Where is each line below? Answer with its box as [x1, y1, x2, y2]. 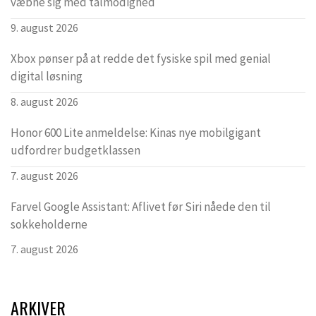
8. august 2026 [11, 95, 78, 109]
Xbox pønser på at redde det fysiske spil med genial [11, 51, 271, 67]
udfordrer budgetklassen [11, 142, 140, 159]
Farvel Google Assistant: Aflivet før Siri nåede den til [11, 199, 271, 215]
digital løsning [11, 68, 83, 85]
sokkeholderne [11, 217, 87, 233]
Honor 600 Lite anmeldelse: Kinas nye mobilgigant [11, 125, 261, 141]
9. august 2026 [11, 20, 78, 35]
